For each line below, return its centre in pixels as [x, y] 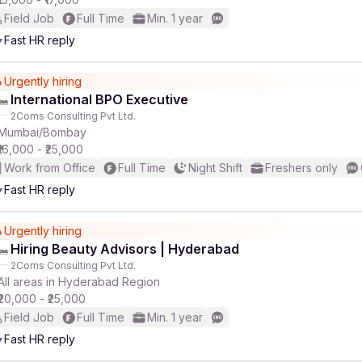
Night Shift [215, 168]
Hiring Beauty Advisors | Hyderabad [125, 249]
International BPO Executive [99, 99]
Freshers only [301, 168]
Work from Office [50, 168]
